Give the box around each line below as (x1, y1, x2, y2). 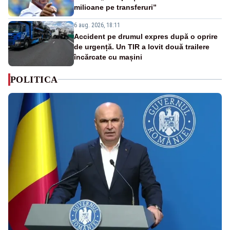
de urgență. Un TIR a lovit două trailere (74, 42, 209, 51)
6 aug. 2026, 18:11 (74, 21, 120, 29)
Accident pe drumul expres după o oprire (74, 32, 218, 41)
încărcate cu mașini (74, 52, 142, 61)
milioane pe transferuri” (74, 3, 157, 11)
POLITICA (10, 74, 58, 85)
